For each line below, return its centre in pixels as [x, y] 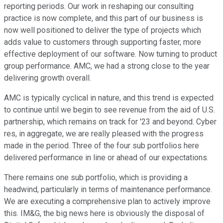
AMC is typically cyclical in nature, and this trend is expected [109, 98]
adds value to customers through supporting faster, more [103, 42]
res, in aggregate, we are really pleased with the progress [104, 134]
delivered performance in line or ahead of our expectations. [106, 158]
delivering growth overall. [48, 78]
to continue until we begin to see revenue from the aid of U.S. [110, 110]
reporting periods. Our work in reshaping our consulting [99, 6]
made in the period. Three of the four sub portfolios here [102, 146]
